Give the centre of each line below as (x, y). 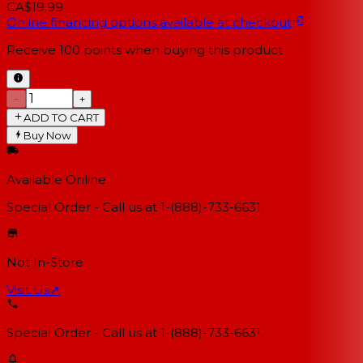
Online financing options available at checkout (149, 23)
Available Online (56, 180)
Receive (31, 50)
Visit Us (28, 290)
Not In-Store (45, 263)
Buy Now (48, 136)
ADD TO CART (62, 117)
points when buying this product (183, 50)
